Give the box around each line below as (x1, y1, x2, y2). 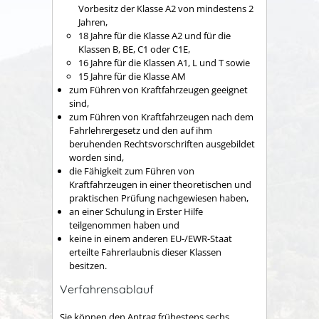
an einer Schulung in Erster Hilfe (69, 204, 203, 218)
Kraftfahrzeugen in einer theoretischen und (69, 177, 251, 191)
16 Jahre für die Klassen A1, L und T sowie (78, 56, 250, 69)
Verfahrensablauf (60, 282, 154, 297)
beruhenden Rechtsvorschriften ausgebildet (69, 137, 255, 150)
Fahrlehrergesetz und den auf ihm (69, 123, 212, 137)
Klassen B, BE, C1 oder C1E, (78, 42, 190, 56)
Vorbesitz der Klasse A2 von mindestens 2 (78, 1, 253, 15)
